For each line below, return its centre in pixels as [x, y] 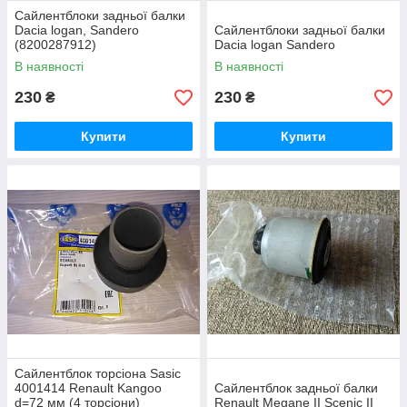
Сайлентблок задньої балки [296, 388]
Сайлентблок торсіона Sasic [98, 374]
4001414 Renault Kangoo [88, 388]
